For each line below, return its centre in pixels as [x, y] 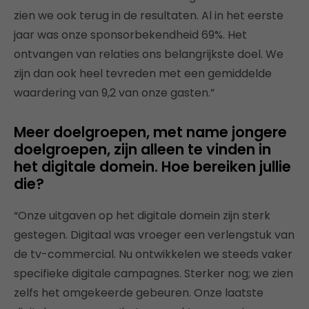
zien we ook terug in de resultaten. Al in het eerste [149, 15]
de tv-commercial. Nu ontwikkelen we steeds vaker [153, 254]
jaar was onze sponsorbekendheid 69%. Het [130, 34]
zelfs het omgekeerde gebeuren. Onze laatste [139, 292]
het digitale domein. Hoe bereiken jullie [152, 166]
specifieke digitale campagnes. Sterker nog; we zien [153, 273]
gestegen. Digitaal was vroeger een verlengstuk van [154, 235]
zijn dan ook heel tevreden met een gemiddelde [143, 73]
